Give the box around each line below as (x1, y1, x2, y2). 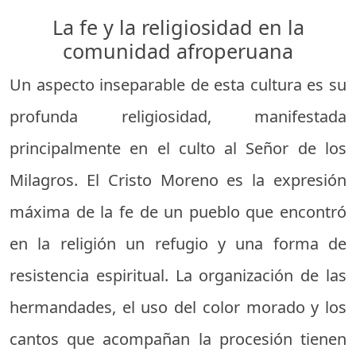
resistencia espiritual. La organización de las (10, 264, 346, 286)
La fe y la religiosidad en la (52, 13, 304, 41)
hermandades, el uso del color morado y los (10, 296, 346, 318)
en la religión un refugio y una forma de (10, 232, 346, 254)
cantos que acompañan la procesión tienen (10, 327, 346, 350)
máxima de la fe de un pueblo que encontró (10, 200, 346, 222)
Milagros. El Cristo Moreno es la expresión (10, 168, 346, 191)
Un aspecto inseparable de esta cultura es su (10, 73, 346, 95)
